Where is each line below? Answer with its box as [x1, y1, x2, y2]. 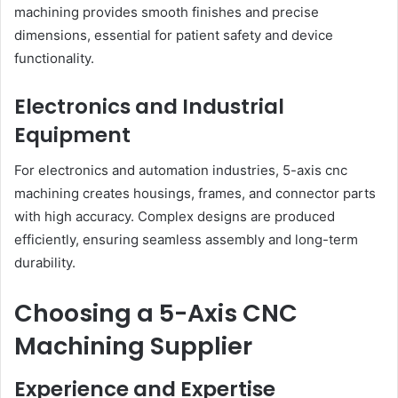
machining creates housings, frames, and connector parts [14, 185, 376, 203]
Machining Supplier [14, 330, 252, 363]
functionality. [14, 49, 94, 67]
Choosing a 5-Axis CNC [14, 297, 298, 330]
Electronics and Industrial [14, 92, 284, 121]
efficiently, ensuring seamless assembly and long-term [14, 231, 358, 249]
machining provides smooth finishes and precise [14, 3, 319, 20]
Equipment [14, 120, 131, 149]
